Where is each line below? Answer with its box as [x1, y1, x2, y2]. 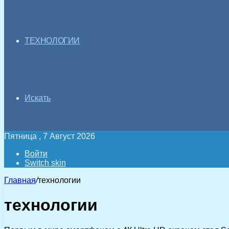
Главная [4, 176, 36, 185]
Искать [25, 94, 51, 102]
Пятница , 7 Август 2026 [4, 132, 95, 141]
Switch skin [25, 158, 66, 167]
